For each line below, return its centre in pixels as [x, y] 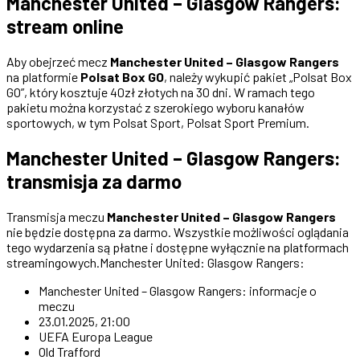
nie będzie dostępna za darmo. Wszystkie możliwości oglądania [178, 231]
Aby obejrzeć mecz [58, 61]
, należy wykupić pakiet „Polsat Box [258, 76]
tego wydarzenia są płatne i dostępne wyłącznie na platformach [178, 247]
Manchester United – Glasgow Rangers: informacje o [178, 290]
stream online [65, 27]
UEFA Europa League [96, 336]
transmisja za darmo [94, 181]
